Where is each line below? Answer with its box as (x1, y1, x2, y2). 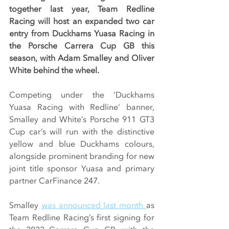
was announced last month (41, 200, 147, 212)
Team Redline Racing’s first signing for (9, 212, 154, 224)
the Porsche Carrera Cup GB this (9, 40, 154, 52)
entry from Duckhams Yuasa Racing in (9, 28, 154, 40)
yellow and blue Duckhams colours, (9, 139, 154, 150)
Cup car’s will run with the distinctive (9, 126, 154, 138)
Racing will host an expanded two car (9, 16, 154, 28)
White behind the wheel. (9, 65, 99, 77)
